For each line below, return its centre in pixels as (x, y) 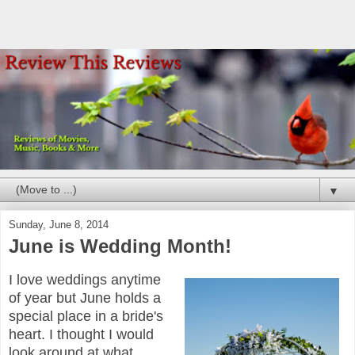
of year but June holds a (85, 298)
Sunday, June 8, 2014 (59, 225)
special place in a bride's (86, 317)
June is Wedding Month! (120, 246)
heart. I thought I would (81, 335)
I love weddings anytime (85, 280)
